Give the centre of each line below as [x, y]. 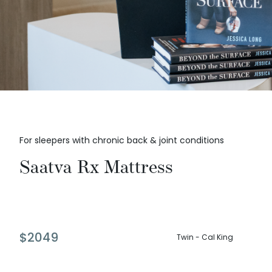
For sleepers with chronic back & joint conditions [122, 141]
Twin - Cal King [205, 237]
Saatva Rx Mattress [96, 167]
